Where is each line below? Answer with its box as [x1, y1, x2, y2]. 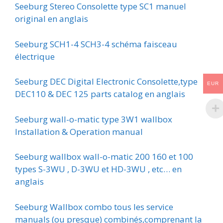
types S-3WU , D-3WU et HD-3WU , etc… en [15, 163, 182, 175]
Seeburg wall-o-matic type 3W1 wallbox [15, 113, 172, 125]
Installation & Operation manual [15, 125, 143, 137]
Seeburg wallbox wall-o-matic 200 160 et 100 [15, 151, 193, 163]
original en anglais [15, 13, 88, 25]
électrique [15, 50, 55, 62]
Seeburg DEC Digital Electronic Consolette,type [15, 76, 198, 88]
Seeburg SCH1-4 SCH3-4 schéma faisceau [15, 38, 177, 50]
